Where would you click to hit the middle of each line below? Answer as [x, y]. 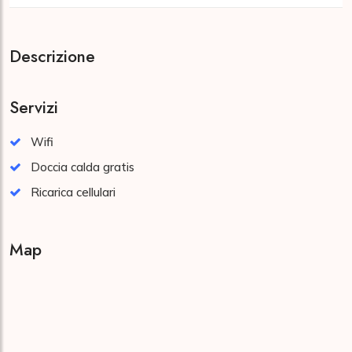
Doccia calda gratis [82, 167]
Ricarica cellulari [73, 192]
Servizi [34, 108]
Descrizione [52, 57]
